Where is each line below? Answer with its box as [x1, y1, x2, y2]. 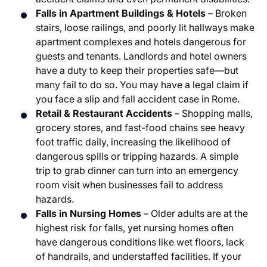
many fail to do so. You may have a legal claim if [36, 79, 249, 91]
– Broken [206, 7, 247, 20]
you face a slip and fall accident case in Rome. [36, 93, 240, 105]
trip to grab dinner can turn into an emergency [36, 164, 238, 177]
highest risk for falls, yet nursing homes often [36, 222, 234, 234]
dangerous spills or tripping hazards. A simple [36, 150, 238, 163]
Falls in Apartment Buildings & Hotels [36, 7, 206, 20]
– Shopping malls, [172, 107, 253, 120]
